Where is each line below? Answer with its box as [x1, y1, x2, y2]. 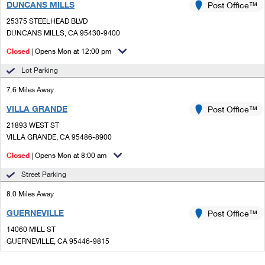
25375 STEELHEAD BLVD [7, 17, 88, 25]
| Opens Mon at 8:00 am [30, 151, 106, 160]
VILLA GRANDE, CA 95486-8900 [7, 132, 112, 141]
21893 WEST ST [7, 121, 59, 130]
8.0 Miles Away [7, 189, 54, 198]
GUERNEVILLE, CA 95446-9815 [7, 237, 109, 245]
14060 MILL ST [7, 225, 56, 234]
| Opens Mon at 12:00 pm [30, 47, 111, 56]
